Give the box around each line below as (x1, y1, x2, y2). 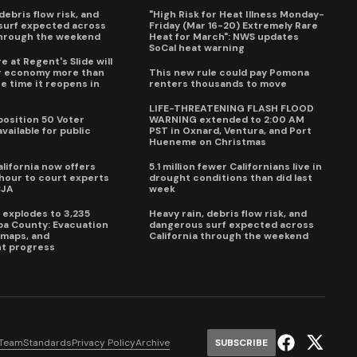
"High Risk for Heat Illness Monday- (149, 8, 325, 22)
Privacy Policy (71, 335, 135, 349)
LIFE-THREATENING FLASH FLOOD (149, 102, 315, 116)
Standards (22, 335, 72, 349)
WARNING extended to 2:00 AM (149, 113, 305, 127)
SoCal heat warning (149, 41, 245, 55)
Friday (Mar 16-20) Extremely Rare (149, 19, 319, 33)
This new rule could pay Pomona (149, 66, 310, 80)
